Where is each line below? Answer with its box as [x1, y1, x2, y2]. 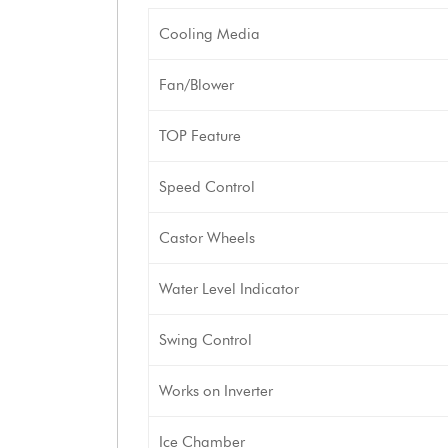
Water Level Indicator [159, 280, 299, 298]
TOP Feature [159, 127, 241, 145]
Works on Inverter [159, 382, 273, 400]
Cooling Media [159, 25, 260, 43]
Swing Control [159, 331, 252, 349]
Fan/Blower [159, 76, 234, 94]
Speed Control [159, 178, 255, 196]
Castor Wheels [159, 229, 255, 247]
